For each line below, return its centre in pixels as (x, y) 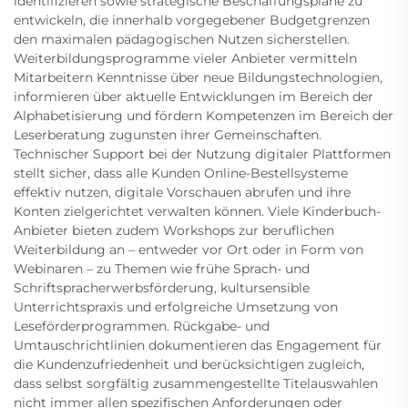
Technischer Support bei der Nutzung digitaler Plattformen (202, 154)
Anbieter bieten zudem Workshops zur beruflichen (174, 231)
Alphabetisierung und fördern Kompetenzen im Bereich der (204, 116)
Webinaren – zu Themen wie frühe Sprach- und (162, 269)
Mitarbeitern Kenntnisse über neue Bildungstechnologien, (198, 78)
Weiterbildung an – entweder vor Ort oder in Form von (189, 250)
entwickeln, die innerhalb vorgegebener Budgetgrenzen (192, 20)
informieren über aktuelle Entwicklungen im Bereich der (194, 97)
